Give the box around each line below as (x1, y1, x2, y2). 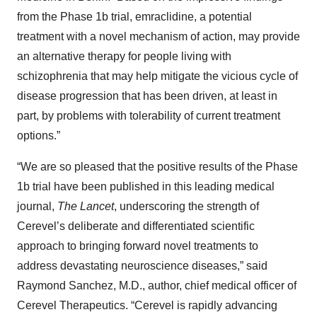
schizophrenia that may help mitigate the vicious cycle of (17, 70, 298, 82)
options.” (17, 129, 63, 142)
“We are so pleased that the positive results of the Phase (17, 161, 298, 173)
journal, (17, 200, 57, 212)
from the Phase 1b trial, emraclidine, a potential (17, 11, 252, 23)
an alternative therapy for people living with (17, 50, 231, 62)
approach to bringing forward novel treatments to (17, 240, 258, 252)
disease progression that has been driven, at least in (17, 90, 277, 102)
